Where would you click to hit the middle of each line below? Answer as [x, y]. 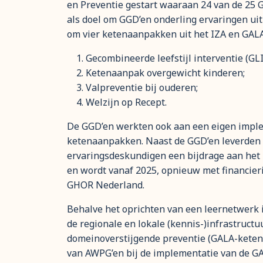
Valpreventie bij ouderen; [142, 87]
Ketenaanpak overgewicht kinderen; [165, 73]
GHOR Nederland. [106, 185]
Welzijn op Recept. [126, 102]
